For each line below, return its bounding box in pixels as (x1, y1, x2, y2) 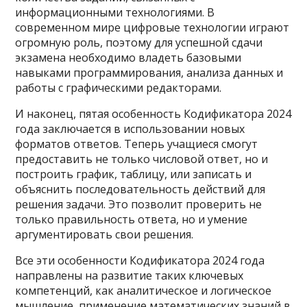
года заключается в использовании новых (15, 121, 245, 136)
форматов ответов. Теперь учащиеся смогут (15, 136, 258, 151)
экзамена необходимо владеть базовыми (15, 50, 242, 65)
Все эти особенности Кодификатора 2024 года (15, 253, 265, 268)
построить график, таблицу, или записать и (15, 167, 252, 182)
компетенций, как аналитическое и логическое (15, 283, 272, 298)
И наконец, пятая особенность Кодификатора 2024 (15, 106, 292, 121)
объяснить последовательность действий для (15, 182, 266, 197)
